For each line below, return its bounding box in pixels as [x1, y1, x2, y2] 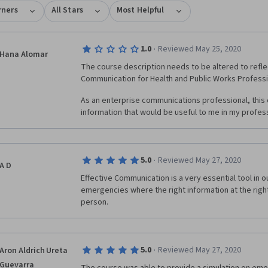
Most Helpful [116, 4, 165, 16]
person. [81, 196, 108, 208]
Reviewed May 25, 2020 [157, 43, 241, 55]
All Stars [51, 4, 83, 16]
